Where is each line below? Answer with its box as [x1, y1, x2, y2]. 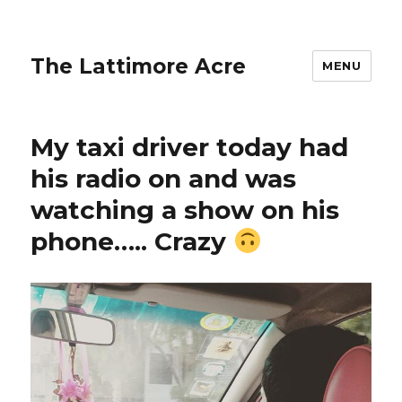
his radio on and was [31, 163, 297, 194]
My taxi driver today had [31, 132, 349, 162]
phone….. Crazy [31, 226, 234, 257]
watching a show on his [31, 195, 340, 225]
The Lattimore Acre [31, 53, 247, 79]
